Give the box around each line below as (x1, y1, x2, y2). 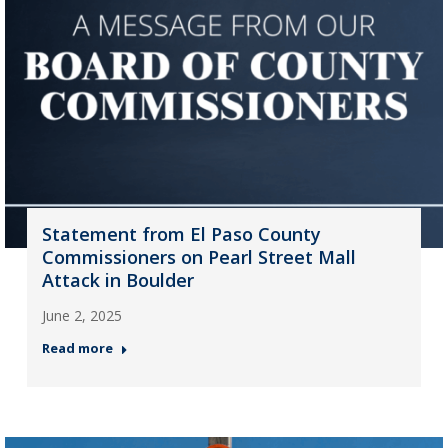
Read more (41, 338, 113, 357)
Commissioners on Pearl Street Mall (41, 244, 356, 269)
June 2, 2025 (41, 305, 122, 325)
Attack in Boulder (41, 267, 194, 292)
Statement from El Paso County (41, 221, 321, 246)
